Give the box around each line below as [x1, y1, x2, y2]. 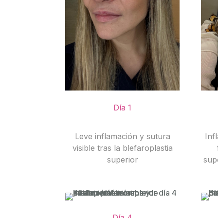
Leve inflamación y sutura [74, 131, 170, 142]
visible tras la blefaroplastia [72, 143, 173, 153]
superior [107, 155, 138, 165]
